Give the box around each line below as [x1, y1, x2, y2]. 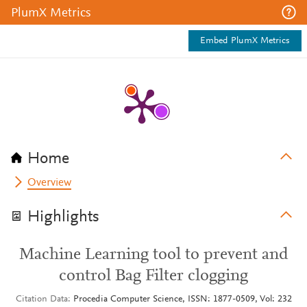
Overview [27, 177, 72, 188]
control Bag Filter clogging [59, 268, 248, 284]
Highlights [27, 209, 99, 225]
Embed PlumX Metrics [200, 36, 290, 46]
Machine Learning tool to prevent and [19, 247, 288, 263]
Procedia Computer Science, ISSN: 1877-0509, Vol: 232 [73, 295, 292, 304]
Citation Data [15, 295, 68, 304]
